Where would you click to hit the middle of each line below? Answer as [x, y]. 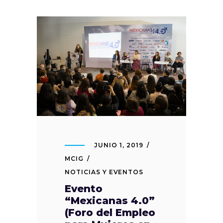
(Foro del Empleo [110, 212]
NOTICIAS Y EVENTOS [104, 172]
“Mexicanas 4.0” [110, 200]
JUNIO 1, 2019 [119, 145]
